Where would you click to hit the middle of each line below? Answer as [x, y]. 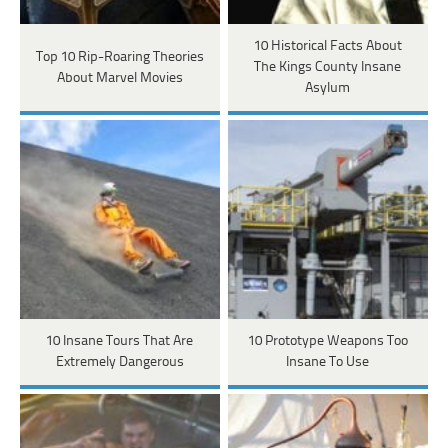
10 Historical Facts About [327, 47]
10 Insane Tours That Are [120, 342]
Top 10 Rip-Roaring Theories [119, 57]
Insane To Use [328, 363]
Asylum [328, 89]
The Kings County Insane [328, 68]
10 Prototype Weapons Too [327, 342]
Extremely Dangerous [119, 363]
